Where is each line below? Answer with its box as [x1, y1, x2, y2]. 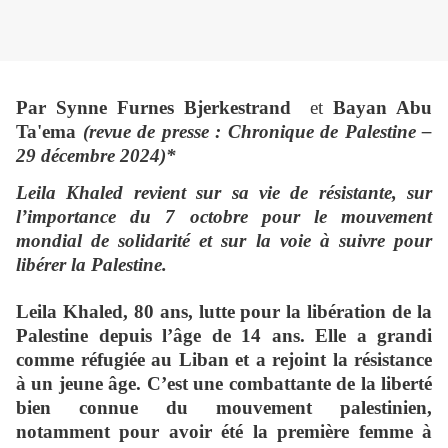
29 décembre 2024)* [16, 145, 176, 167]
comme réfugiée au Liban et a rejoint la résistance [16, 349, 432, 371]
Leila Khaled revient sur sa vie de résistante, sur [16, 182, 432, 204]
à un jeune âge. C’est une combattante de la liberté [16, 373, 432, 395]
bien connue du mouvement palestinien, [16, 397, 432, 419]
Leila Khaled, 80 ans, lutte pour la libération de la [16, 301, 432, 323]
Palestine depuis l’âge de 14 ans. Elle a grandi [16, 325, 432, 347]
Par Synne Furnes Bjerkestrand [16, 97, 291, 119]
